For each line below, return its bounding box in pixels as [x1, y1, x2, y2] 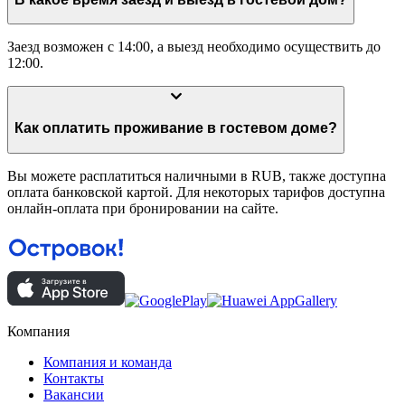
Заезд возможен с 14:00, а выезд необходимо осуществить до [7, 39, 381, 55]
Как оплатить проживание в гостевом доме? [220, 120, 337, 137]
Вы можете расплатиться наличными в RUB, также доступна [7, 167, 386, 184]
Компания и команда [43, 354, 172, 371]
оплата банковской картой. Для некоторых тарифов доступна [7, 184, 385, 200]
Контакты [43, 371, 104, 387]
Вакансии [43, 387, 104, 403]
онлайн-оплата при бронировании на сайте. [7, 200, 278, 216]
